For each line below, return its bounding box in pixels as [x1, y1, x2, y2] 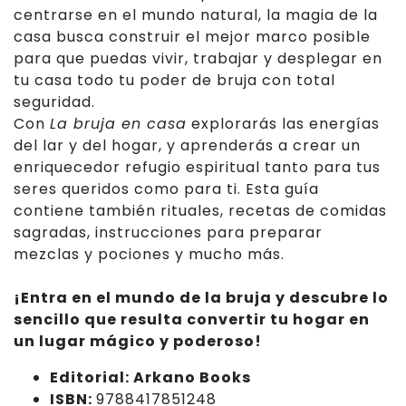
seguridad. [14, 92, 95, 112]
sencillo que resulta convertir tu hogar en [14, 309, 370, 330]
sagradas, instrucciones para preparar [14, 222, 323, 243]
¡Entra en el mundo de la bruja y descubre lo [14, 287, 389, 308]
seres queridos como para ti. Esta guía [14, 179, 319, 199]
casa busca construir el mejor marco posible [14, 26, 371, 47]
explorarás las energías [187, 113, 380, 134]
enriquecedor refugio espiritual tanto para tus [14, 157, 381, 178]
